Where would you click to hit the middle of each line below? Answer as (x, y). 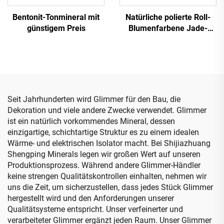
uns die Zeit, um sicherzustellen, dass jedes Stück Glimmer (110, 187)
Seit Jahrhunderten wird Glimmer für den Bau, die (94, 99)
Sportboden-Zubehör (168, 72)
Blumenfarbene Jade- (168, 28)
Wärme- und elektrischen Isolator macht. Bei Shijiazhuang (109, 143)
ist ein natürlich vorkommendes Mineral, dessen (91, 121)
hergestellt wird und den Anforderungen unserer (91, 198)
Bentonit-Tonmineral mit (56, 17)
